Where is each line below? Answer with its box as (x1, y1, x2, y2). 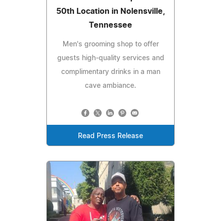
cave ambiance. (85, 82, 136, 90)
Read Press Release (78, 133, 143, 140)
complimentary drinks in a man (61, 69, 160, 76)
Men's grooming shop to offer (62, 41, 159, 48)
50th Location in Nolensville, (56, 7, 165, 16)
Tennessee (89, 21, 132, 30)
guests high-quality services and (57, 55, 164, 62)
